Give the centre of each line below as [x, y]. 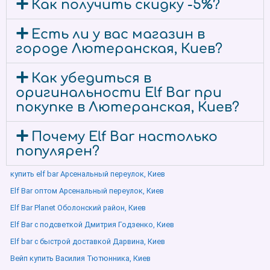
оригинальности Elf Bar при [119, 93]
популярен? [58, 151]
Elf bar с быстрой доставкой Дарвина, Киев [88, 241]
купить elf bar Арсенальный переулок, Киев [88, 174]
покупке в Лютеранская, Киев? [127, 107]
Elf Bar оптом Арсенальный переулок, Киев [87, 191]
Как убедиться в [92, 78]
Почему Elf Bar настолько [125, 137]
